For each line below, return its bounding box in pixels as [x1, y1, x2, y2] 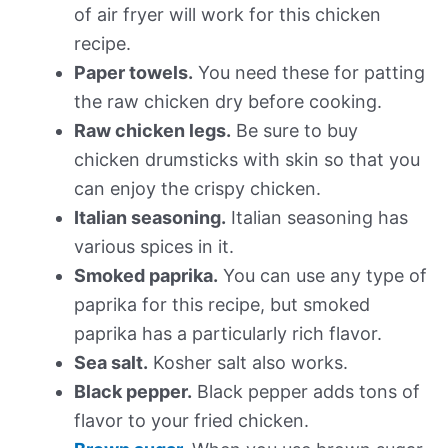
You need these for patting [193, 62, 425, 84]
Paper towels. [74, 62, 193, 84]
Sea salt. [74, 352, 148, 374]
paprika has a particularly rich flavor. [74, 323, 382, 345]
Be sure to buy [231, 120, 358, 142]
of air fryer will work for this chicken [74, 4, 381, 26]
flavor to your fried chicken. [74, 410, 309, 432]
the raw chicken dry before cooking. [74, 91, 382, 113]
